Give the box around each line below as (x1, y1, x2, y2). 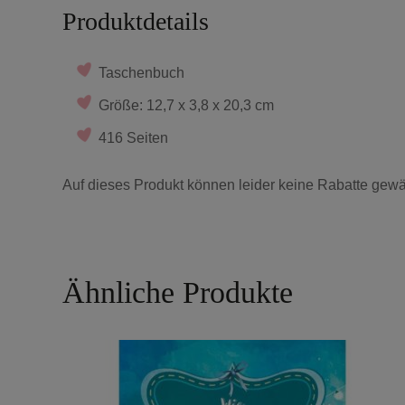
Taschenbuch (99, 64, 184, 80)
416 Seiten (99, 129, 168, 146)
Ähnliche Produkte (62, 275, 293, 309)
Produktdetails (62, 6, 209, 35)
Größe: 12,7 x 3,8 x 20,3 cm (99, 97, 274, 113)
